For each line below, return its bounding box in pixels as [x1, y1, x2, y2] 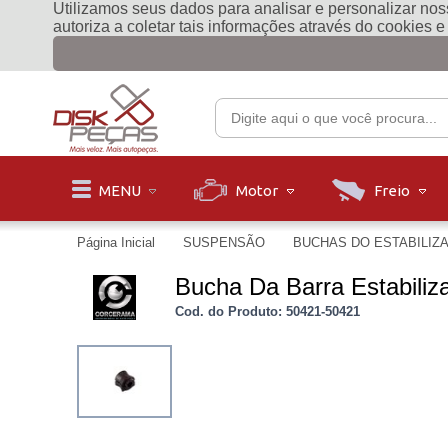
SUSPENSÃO [183, 234, 270, 250]
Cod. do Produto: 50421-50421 [175, 303, 361, 319]
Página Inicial [77, 234, 160, 250]
